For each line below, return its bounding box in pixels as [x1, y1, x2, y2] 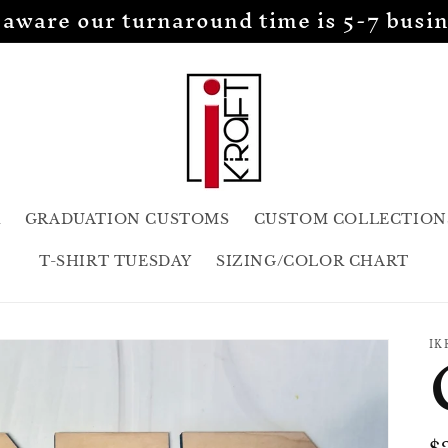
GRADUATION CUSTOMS [24, 210, 230, 228]
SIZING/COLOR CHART [216, 252, 409, 270]
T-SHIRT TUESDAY [39, 252, 193, 270]
